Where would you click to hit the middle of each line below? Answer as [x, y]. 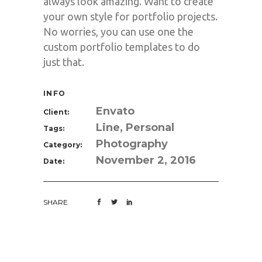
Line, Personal [135, 127]
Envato [115, 111]
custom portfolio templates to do [122, 47]
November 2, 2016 [146, 160]
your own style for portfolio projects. [130, 16]
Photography [132, 144]
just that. [64, 62]
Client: [56, 112]
